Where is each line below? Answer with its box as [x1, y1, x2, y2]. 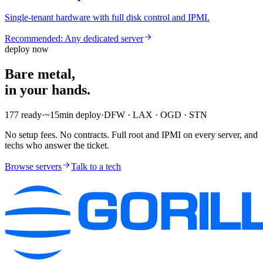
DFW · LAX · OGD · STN [104, 110, 207, 120]
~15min [45, 110, 73, 120]
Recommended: [5, 33, 65, 44]
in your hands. [5, 82, 90, 98]
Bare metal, [5, 66, 75, 82]
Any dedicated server [65, 33, 143, 44]
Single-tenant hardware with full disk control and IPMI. [5, 12, 210, 23]
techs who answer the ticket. [5, 140, 109, 151]
